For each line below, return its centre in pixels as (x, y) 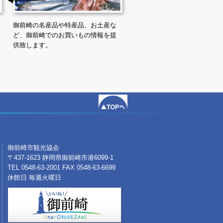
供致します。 (32, 45)
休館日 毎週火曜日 (34, 178)
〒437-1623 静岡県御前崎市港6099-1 (60, 158)
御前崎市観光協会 (33, 148)
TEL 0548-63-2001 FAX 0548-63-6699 (61, 168)
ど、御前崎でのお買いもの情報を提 (65, 35)
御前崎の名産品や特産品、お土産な (65, 25)
